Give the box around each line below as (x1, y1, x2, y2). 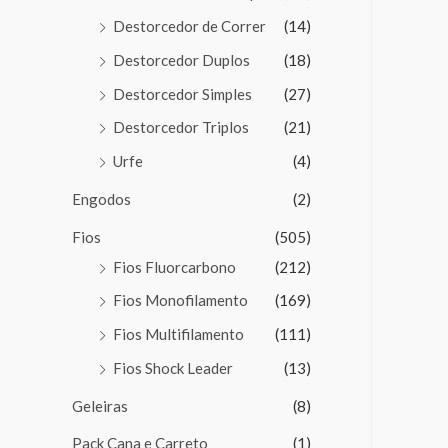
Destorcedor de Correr (113, 17, 266, 36)
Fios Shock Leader (113, 358, 233, 377)
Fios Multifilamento (113, 325, 244, 344)
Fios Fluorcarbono (113, 257, 236, 276)
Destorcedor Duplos (113, 50, 250, 69)
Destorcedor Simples (113, 84, 252, 103)
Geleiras (72, 396, 128, 415)
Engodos (72, 189, 131, 208)
